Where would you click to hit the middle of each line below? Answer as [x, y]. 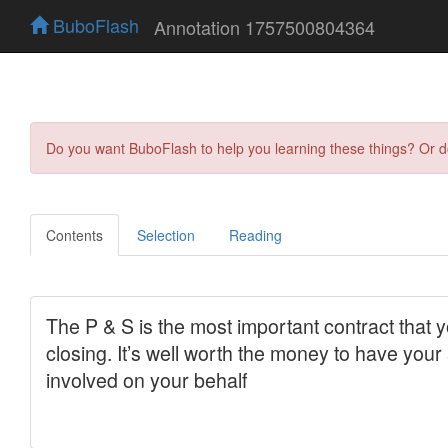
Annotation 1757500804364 [264, 26]
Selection [166, 234]
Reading [255, 234]
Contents [74, 234]
